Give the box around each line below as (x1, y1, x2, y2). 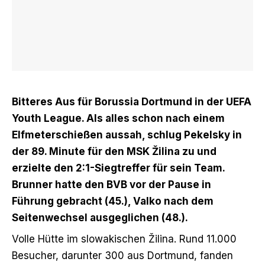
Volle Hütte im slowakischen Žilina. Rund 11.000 (12, 232, 237, 245)
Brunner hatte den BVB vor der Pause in (12, 178, 211, 190)
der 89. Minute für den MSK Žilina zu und (12, 145, 216, 157)
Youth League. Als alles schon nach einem (12, 112, 225, 124)
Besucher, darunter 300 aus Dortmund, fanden (12, 249, 233, 261)
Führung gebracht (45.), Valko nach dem (12, 195, 214, 207)
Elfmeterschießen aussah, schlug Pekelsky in (12, 128, 242, 141)
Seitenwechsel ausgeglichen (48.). (12, 211, 188, 224)
